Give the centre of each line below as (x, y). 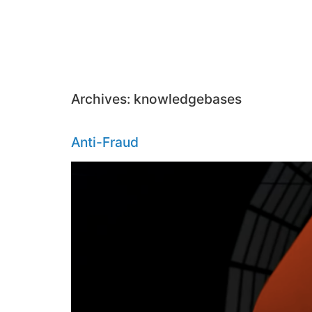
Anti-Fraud (105, 142)
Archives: (102, 99)
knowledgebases (188, 99)
